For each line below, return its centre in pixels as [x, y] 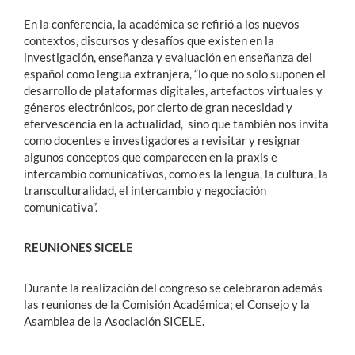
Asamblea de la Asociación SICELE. [114, 321]
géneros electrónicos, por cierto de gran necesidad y [158, 107]
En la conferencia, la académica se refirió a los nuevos [162, 24]
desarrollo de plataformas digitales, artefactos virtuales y [173, 91]
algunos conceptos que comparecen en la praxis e [151, 157]
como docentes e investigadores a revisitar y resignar [162, 141]
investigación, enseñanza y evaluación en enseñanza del [168, 57]
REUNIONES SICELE [78, 248]
